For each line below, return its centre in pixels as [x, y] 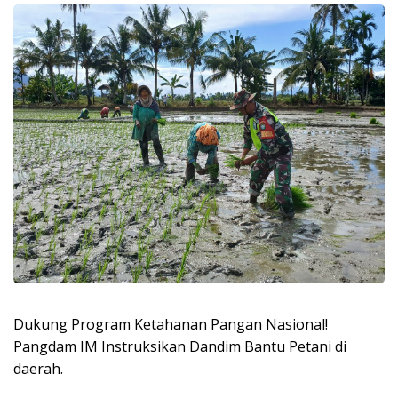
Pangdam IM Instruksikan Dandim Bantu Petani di [180, 346]
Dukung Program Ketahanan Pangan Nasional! [171, 324]
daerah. [38, 368]
